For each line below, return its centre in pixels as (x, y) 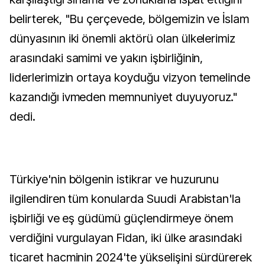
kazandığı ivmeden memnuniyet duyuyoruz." (124, 97)
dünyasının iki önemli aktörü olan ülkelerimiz (123, 38)
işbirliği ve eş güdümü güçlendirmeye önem (122, 218)
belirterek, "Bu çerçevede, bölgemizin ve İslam (130, 19)
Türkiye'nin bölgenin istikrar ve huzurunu (114, 179)
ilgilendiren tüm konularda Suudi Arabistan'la (125, 199)
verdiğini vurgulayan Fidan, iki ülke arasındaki (126, 238)
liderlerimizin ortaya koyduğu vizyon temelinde (130, 77)
